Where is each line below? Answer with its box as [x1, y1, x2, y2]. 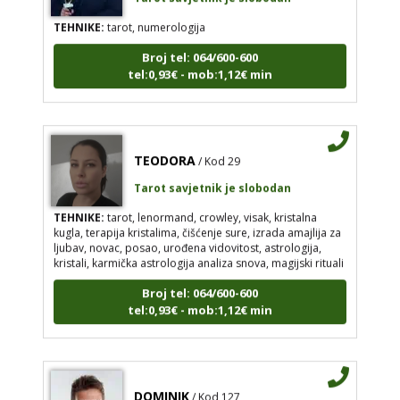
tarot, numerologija [104, 11, 205, 27]
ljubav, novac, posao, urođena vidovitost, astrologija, [53, 231, 321, 247]
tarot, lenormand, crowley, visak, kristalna [104, 201, 317, 217]
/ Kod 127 [191, 380, 240, 396]
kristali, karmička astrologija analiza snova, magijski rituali [53, 246, 344, 262]
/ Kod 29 [197, 145, 240, 161]
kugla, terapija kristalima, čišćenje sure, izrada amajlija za [53, 216, 341, 232]
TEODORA [133, 143, 196, 161]
